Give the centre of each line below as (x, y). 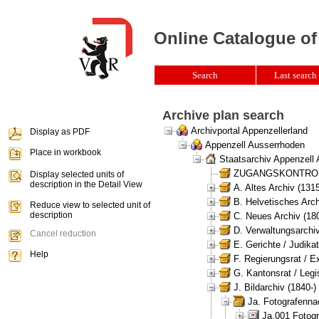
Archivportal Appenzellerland (249, 130)
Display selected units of (77, 174)
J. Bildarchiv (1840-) (275, 287)
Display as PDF (60, 132)
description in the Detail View (86, 184)
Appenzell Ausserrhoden (255, 145)
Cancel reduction (63, 234)
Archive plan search (223, 115)
